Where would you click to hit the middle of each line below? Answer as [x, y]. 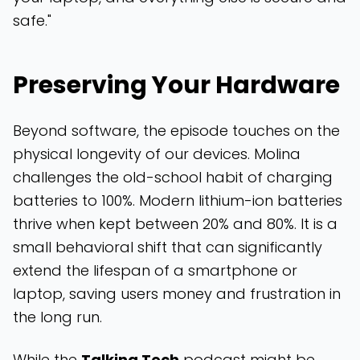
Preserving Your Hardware [176, 85]
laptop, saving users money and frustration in [177, 294]
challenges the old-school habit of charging [173, 177]
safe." [32, 20]
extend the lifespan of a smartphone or [155, 270]
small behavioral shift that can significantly [168, 247]
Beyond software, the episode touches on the [176, 131]
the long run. [57, 317]
